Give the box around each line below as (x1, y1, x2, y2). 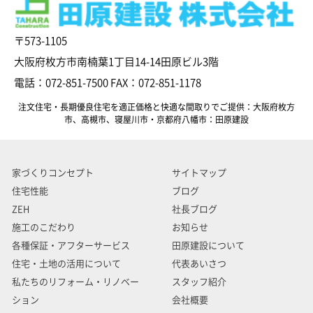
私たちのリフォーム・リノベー (11, 277, 139, 286)
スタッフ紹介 (171, 277, 226, 286)
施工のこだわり (11, 222, 75, 232)
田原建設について (171, 240, 245, 250)
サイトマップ (171, 168, 226, 177)
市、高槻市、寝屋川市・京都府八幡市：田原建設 (64, 115, 249, 124)
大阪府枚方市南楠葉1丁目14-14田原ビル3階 (14, 56, 219, 67)
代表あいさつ (171, 259, 226, 268)
